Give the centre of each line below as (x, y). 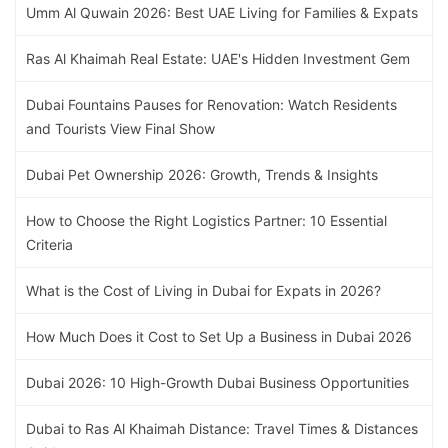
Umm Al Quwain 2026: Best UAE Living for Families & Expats (222, 13)
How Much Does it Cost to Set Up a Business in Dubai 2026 (219, 337)
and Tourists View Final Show (120, 129)
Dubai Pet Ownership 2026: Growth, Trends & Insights (202, 175)
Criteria (49, 245)
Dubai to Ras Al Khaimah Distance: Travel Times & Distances (222, 429)
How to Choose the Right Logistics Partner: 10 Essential (206, 221)
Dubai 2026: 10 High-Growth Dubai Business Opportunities (217, 383)
